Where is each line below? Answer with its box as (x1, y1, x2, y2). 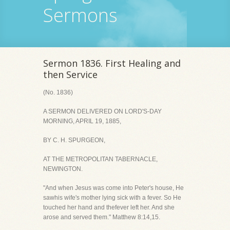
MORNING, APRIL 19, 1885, (43, 118, 121, 125)
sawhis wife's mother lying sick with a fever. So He (43, 194, 181, 201)
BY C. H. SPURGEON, (43, 137, 105, 144)
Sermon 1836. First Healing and (43, 57, 181, 69)
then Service (43, 68, 98, 81)
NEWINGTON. (43, 165, 83, 172)
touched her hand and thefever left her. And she (43, 204, 175, 211)
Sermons (43, 3, 118, 28)
